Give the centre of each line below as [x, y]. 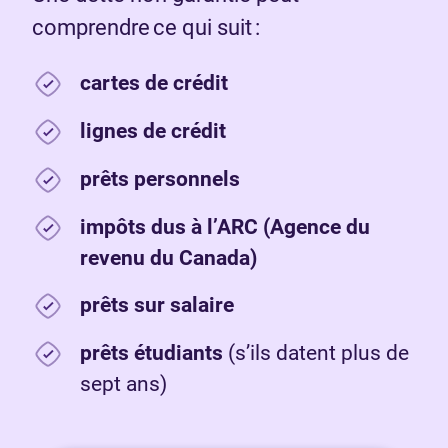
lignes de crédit [153, 131]
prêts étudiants [151, 353]
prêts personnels [160, 179]
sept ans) [123, 384]
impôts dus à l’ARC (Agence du [225, 227]
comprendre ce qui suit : [146, 28]
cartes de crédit [154, 83]
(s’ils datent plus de [316, 353]
